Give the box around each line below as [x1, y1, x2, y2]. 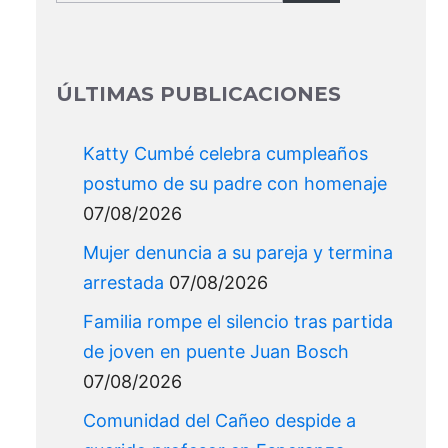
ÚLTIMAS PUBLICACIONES [56, 81, 341, 106]
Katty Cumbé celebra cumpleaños [83, 142, 368, 164]
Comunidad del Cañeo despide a [83, 409, 356, 431]
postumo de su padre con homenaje [83, 172, 387, 194]
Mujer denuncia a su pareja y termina [83, 241, 393, 263]
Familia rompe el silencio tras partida [83, 310, 393, 332]
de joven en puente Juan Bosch [83, 340, 349, 362]
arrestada [83, 271, 164, 293]
